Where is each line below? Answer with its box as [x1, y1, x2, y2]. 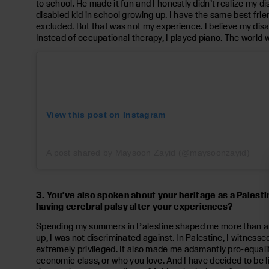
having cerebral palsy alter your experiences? [36, 201, 233, 211]
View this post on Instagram [46, 109, 166, 119]
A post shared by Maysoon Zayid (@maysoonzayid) [46, 147, 250, 157]
